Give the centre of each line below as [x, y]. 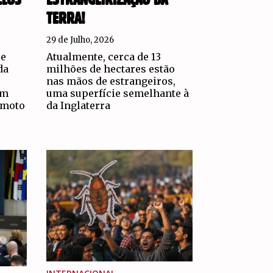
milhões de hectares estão [111, 69]
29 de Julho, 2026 [80, 40]
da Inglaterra [79, 105]
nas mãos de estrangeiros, [111, 81]
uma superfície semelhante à [118, 93]
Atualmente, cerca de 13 [104, 56]
